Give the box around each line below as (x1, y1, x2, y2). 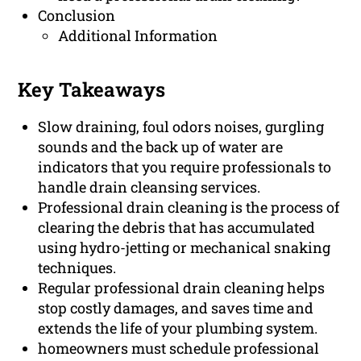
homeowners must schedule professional (38, 338, 320, 359)
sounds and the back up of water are (38, 137, 284, 157)
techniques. (38, 258, 117, 278)
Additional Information (58, 26, 218, 46)
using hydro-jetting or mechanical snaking (38, 238, 331, 258)
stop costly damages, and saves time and (38, 298, 314, 318)
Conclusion (38, 6, 116, 26)
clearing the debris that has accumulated (38, 218, 316, 238)
